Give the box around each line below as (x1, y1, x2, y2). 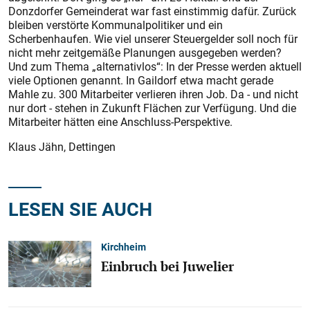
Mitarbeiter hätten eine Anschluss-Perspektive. (8, 114, 232, 129)
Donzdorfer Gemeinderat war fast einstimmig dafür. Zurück (8, 3, 296, 19)
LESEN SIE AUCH (8, 196, 152, 221)
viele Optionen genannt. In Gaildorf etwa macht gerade (8, 73, 273, 88)
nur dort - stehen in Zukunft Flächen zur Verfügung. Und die (8, 100, 296, 116)
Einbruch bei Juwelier (101, 257, 234, 275)
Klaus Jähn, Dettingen (8, 139, 116, 154)
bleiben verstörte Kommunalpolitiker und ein (8, 17, 223, 33)
